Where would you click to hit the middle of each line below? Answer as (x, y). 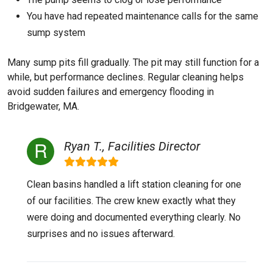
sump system (56, 33)
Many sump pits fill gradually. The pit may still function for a (133, 62)
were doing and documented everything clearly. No (134, 217)
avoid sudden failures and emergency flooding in (111, 92)
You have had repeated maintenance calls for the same (143, 16)
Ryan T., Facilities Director (132, 146)
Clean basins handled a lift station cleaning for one (134, 184)
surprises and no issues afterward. (101, 234)
